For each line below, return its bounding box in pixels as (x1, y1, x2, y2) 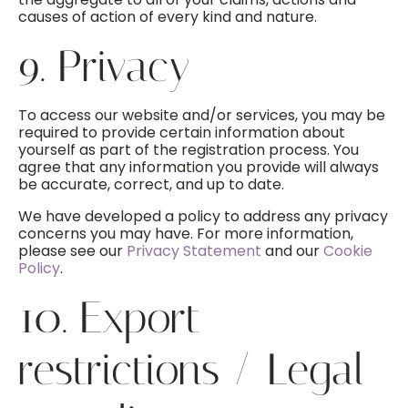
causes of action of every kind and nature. (18, 6, 317, 27)
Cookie (323, 240, 372, 261)
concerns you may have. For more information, (18, 223, 353, 244)
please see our (18, 240, 127, 261)
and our (261, 240, 323, 261)
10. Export (18, 291, 200, 343)
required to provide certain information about (18, 122, 345, 143)
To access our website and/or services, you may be (18, 105, 385, 126)
